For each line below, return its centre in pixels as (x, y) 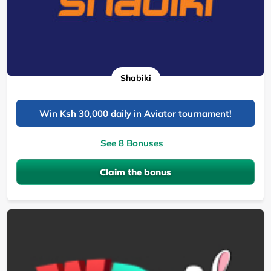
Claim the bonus (135, 172)
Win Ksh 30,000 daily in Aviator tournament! (135, 113)
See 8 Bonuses (132, 143)
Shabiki (135, 78)
